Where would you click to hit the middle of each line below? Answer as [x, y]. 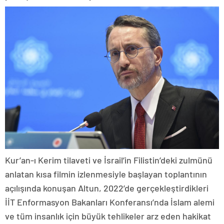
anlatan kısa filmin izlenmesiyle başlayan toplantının [106, 174]
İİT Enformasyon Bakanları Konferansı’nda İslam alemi [110, 202]
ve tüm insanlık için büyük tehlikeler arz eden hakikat [108, 216]
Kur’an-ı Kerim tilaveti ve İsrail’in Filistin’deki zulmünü [109, 160]
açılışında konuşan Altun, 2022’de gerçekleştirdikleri [107, 188]
